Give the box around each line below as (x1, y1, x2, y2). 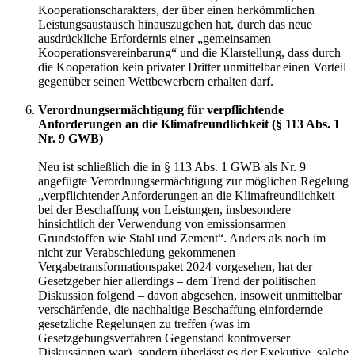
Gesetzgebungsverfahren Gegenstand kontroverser (38, 330, 290, 345)
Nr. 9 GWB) (38, 131, 103, 145)
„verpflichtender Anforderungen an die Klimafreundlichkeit (38, 188, 334, 202)
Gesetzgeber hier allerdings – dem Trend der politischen (38, 273, 316, 288)
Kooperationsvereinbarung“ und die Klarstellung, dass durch (38, 45, 341, 59)
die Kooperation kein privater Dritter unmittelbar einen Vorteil (38, 59, 346, 74)
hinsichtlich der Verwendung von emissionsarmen (38, 216, 286, 231)
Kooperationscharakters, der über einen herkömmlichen (38, 2, 315, 17)
